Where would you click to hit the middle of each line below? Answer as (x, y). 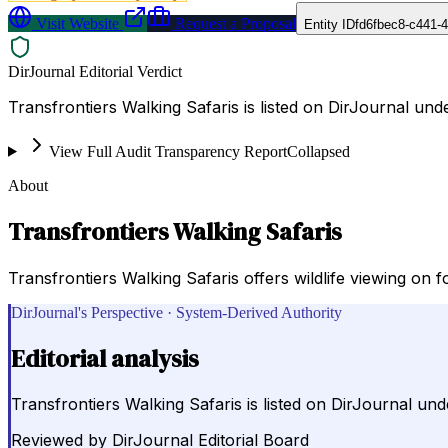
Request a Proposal (233, 23)
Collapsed (318, 151)
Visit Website (75, 23)
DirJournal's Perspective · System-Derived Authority (176, 312)
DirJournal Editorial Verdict (95, 71)
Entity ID (329, 24)
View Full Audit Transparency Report (167, 151)
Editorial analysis (105, 358)
